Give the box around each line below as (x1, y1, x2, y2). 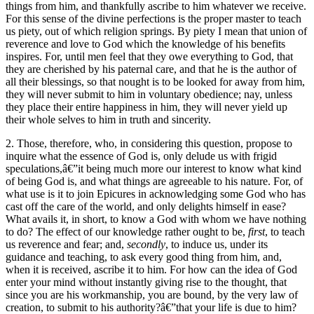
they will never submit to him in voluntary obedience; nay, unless (6, 88, 292, 100)
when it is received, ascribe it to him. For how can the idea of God (6, 263, 297, 275)
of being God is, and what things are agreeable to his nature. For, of (6, 175, 303, 187)
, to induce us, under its (165, 238, 268, 250)
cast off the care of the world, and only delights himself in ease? (6, 200, 286, 212)
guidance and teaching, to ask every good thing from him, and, (6, 250, 282, 263)
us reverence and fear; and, (6, 238, 127, 250)
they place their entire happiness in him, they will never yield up (6, 100, 287, 113)
